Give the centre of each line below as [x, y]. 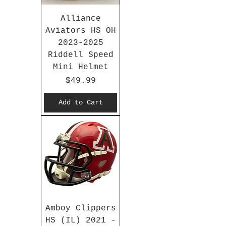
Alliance [80, 19]
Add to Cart [80, 103]
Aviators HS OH [80, 31]
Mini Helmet [80, 67]
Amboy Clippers [80, 209]
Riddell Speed [80, 55]
